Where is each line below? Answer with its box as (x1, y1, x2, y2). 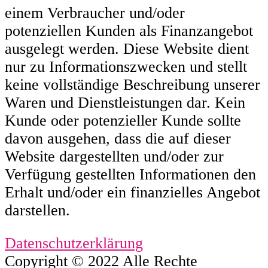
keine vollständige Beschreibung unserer (5, 75, 260, 93)
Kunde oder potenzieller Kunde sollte (5, 111, 241, 129)
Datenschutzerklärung (5, 234, 143, 252)
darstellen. (5, 201, 70, 219)
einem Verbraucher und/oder (5, 4, 185, 22)
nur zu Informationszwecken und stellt (5, 57, 247, 75)
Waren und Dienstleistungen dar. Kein (5, 93, 245, 111)
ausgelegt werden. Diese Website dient (5, 39, 249, 57)
